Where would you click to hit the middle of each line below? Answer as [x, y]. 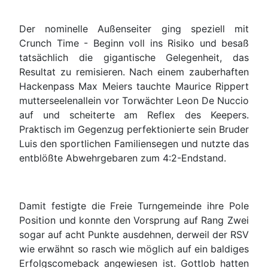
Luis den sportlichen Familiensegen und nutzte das [134, 144]
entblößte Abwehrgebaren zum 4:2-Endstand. [123, 158]
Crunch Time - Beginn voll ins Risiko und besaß [134, 43]
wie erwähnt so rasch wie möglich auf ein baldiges [134, 249]
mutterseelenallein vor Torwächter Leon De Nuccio [134, 101]
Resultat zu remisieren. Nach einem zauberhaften [134, 72]
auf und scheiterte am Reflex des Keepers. [134, 115]
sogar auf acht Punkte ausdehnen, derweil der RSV [134, 235]
